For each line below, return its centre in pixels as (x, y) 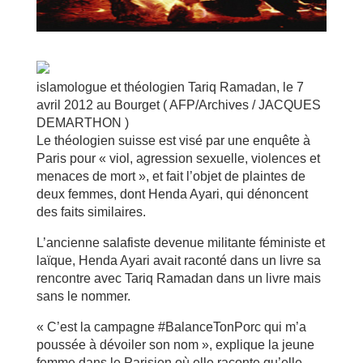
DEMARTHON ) (82, 122)
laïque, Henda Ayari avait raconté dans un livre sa (178, 260)
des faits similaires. (91, 211)
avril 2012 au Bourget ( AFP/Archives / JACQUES (178, 105)
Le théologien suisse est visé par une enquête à (173, 140)
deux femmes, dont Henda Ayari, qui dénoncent (172, 194)
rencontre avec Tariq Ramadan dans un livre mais (178, 278)
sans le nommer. (83, 296)
